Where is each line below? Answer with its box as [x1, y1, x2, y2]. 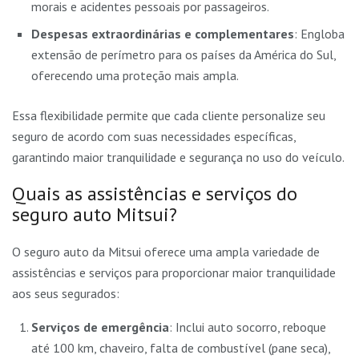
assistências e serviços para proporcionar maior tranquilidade [12, 264, 336, 280]
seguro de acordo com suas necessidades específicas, [12, 128, 296, 145]
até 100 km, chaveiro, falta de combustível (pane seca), [31, 339, 330, 356]
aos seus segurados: [12, 284, 119, 301]
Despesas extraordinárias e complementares [31, 26, 294, 42]
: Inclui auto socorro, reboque [169, 318, 326, 335]
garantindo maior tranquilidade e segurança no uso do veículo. [12, 149, 345, 166]
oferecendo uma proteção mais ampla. [31, 67, 239, 84]
